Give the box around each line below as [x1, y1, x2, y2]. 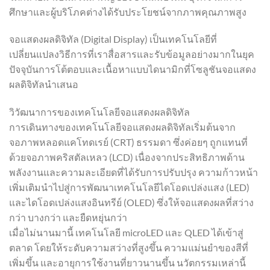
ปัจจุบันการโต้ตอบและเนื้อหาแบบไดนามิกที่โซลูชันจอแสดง [9, 63, 256, 75]
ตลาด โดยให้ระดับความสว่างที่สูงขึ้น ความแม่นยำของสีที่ [9, 242, 248, 254]
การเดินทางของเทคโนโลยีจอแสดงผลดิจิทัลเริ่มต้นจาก [9, 121, 236, 133]
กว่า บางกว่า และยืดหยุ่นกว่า [9, 212, 127, 224]
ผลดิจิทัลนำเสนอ [9, 78, 78, 90]
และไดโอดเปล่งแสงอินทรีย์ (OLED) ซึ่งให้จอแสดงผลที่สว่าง [9, 196, 254, 209]
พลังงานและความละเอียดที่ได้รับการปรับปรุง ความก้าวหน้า [9, 166, 258, 178]
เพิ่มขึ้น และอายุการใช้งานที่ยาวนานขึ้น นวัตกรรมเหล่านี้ [9, 257, 246, 269]
